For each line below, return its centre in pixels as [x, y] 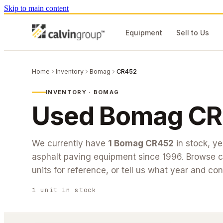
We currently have [69, 143]
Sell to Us [193, 32]
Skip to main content [36, 8]
